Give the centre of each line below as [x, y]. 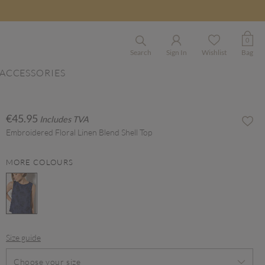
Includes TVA [64, 119]
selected [41, 224]
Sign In [176, 52]
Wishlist [214, 52]
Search [140, 52]
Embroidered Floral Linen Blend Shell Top [79, 132]
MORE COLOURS [40, 162]
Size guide [23, 237]
